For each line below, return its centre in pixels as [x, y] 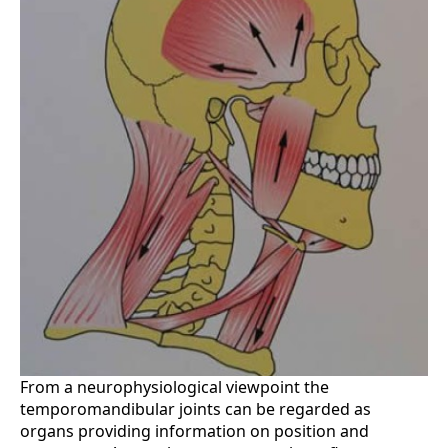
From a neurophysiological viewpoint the [174, 387]
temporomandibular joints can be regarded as [195, 409]
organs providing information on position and [194, 431]
